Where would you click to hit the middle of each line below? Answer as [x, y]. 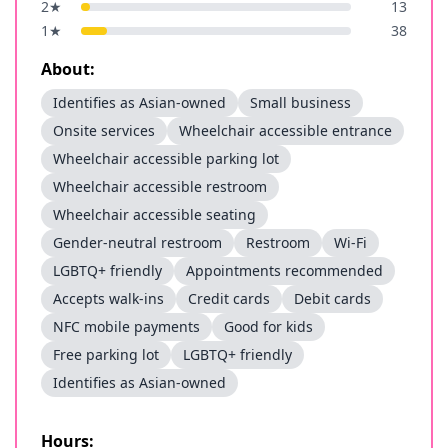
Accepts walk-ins [108, 298]
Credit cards [229, 298]
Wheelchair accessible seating [154, 214]
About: [68, 69]
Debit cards [332, 298]
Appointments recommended [284, 270]
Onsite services [104, 130]
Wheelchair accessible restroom [160, 186]
